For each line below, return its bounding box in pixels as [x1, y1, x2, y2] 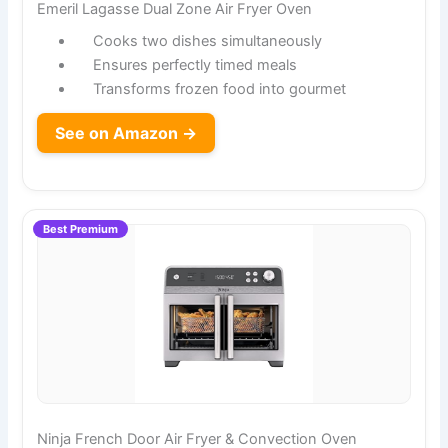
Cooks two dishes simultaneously [92, 31, 322, 50]
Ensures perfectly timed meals [92, 55, 297, 74]
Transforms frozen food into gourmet [92, 79, 346, 98]
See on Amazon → [55, 122, 198, 143]
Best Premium [43, 221, 119, 236]
